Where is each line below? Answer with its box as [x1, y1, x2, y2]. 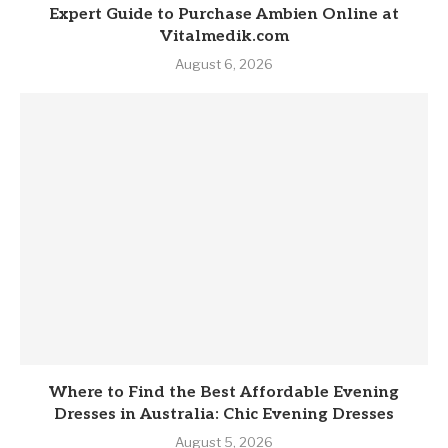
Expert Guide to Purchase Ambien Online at [49, 4, 399, 24]
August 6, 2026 [175, 55, 273, 72]
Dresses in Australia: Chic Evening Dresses [54, 404, 394, 424]
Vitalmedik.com [159, 26, 289, 46]
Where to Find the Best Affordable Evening [49, 382, 399, 402]
